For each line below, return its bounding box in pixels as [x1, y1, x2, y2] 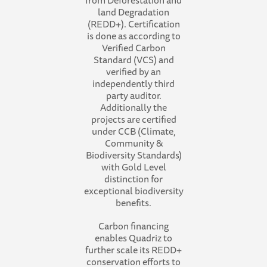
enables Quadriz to [95, 230, 172, 246]
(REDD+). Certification [87, 16, 180, 32]
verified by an [106, 64, 161, 79]
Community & [104, 135, 163, 151]
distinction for [104, 171, 163, 187]
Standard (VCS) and [93, 52, 174, 67]
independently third [92, 76, 175, 91]
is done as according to [86, 28, 181, 44]
